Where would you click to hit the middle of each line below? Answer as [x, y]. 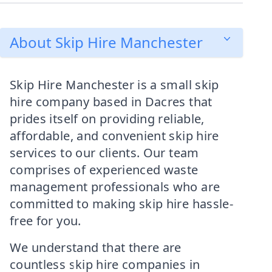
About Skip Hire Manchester [106, 42]
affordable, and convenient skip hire [114, 136]
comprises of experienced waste [104, 170]
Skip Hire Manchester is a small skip [114, 85]
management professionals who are [115, 187]
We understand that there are [96, 247]
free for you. [46, 221]
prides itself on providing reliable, [107, 119]
